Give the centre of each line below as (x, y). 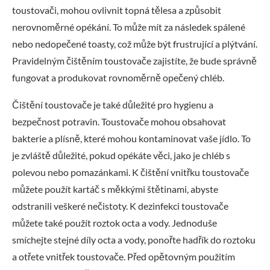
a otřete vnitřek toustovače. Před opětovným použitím (124, 256)
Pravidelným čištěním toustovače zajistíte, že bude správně (134, 60)
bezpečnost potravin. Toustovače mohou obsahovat (119, 121)
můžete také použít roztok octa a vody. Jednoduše (115, 222)
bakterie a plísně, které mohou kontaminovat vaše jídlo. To (131, 138)
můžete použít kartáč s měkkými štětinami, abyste (115, 189)
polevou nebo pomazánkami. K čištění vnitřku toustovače (130, 172)
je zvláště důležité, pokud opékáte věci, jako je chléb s (121, 155)
